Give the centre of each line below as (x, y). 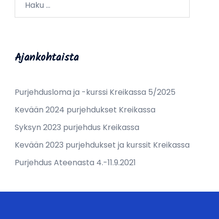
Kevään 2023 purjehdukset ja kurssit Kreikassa (102, 145)
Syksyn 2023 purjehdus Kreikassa (77, 127)
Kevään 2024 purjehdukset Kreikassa (85, 109)
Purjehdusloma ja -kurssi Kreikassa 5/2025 (95, 92)
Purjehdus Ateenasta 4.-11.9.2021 (75, 162)
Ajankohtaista (47, 58)
